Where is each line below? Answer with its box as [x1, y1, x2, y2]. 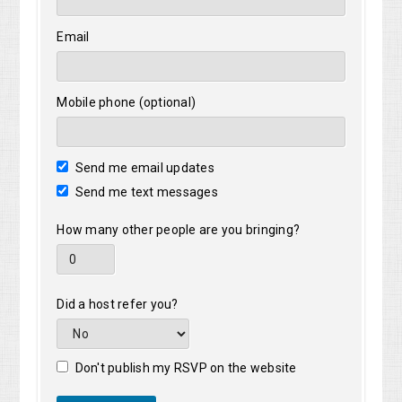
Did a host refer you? [57, 297, 179, 312]
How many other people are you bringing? [57, 223, 301, 238]
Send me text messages [72, 185, 218, 200]
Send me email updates [72, 161, 214, 176]
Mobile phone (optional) [57, 95, 197, 110]
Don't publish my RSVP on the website [72, 361, 297, 376]
